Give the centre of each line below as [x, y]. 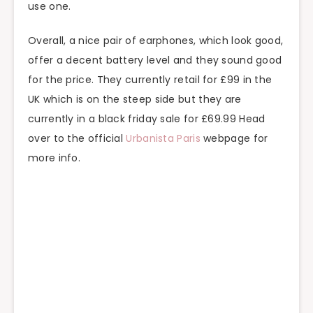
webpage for [234, 139]
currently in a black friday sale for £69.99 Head [147, 119]
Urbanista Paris [163, 139]
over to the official [77, 139]
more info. [54, 158]
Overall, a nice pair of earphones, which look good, [156, 41]
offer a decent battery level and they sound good [155, 60]
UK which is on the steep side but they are [135, 100]
